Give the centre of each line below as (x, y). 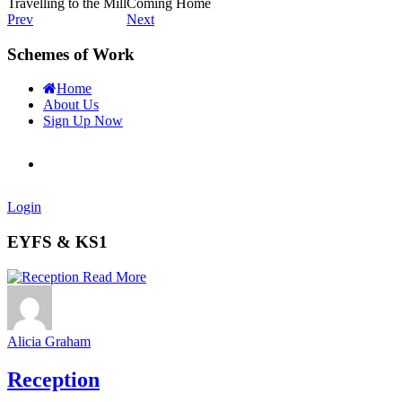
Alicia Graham (49, 341)
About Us (71, 105)
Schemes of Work (71, 54)
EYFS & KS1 (57, 242)
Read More (114, 276)
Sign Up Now (83, 121)
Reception (53, 379)
